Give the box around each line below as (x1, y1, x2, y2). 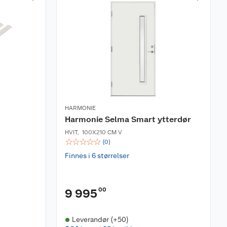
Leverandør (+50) (71, 215, 129, 223)
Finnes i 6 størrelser (65, 152, 129, 160)
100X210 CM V (82, 129, 122, 136)
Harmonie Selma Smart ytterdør (65, 115, 191, 124)
